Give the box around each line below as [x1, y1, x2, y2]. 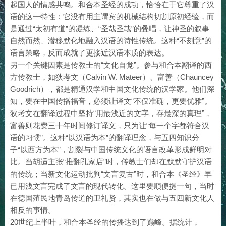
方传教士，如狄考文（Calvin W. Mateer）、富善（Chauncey [10, 73, 214, 81]
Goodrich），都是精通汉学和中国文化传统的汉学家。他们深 [10, 85, 214, 93]
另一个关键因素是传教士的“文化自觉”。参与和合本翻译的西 [10, 61, 212, 69]
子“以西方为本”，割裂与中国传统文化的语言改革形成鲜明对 [10, 145, 212, 154]
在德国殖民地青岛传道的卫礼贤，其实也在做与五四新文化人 [10, 194, 214, 202]
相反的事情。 [10, 206, 55, 214]
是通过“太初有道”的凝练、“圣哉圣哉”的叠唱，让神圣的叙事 [10, 24, 209, 33]
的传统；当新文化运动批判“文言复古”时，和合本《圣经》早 [10, 169, 212, 178]
